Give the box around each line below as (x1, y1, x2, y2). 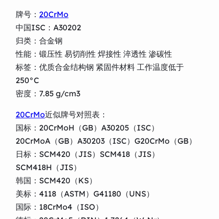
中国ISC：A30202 (16, 22, 81, 32)
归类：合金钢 (16, 35, 63, 45)
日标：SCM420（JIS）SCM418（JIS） (16, 149, 159, 159)
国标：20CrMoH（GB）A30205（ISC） (16, 122, 159, 132)
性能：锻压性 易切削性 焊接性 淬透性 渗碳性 (16, 48, 172, 59)
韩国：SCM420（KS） (16, 175, 97, 185)
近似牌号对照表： (45, 109, 108, 119)
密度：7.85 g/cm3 (16, 88, 80, 98)
